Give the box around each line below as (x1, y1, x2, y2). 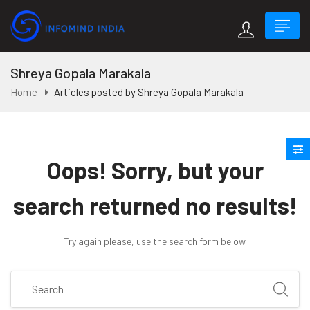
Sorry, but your (107, 155, 264, 184)
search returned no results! (13, 190, 297, 219)
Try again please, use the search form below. (63, 235, 247, 247)
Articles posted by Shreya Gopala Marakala (54, 85, 244, 98)
